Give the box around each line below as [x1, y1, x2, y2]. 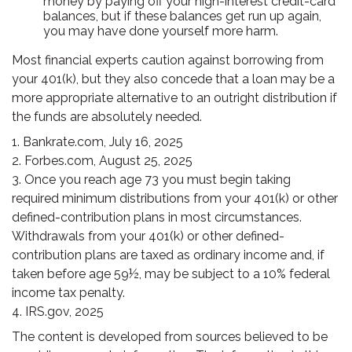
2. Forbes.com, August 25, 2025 [12, 153, 192, 168]
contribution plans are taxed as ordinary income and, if [12, 247, 324, 262]
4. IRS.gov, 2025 [12, 304, 104, 319]
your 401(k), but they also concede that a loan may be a [12, 71, 335, 86]
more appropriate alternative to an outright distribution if [12, 90, 337, 105]
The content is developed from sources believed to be [12, 329, 328, 344]
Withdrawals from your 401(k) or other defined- [12, 229, 284, 244]
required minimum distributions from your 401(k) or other [12, 191, 338, 206]
